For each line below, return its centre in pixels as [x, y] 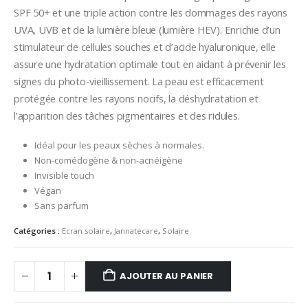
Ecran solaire [86, 230]
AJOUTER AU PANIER [166, 276]
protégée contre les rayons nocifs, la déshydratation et [136, 99]
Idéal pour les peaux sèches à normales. [119, 145]
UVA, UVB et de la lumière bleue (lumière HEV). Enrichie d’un [147, 30]
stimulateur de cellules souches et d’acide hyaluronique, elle [145, 47]
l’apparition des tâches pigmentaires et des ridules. [127, 116]
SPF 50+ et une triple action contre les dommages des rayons [151, 13]
